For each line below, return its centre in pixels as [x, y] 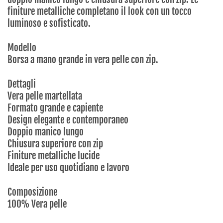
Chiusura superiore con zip [55, 144]
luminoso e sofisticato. [49, 24]
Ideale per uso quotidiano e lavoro [68, 168]
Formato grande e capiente [55, 108]
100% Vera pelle [37, 204]
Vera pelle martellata [45, 96]
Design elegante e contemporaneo [68, 120]
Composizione [32, 192]
